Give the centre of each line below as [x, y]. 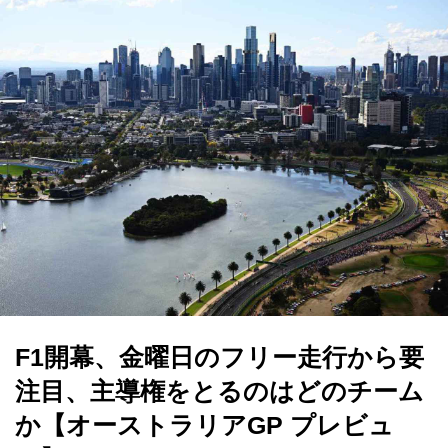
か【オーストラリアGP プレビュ [204, 425]
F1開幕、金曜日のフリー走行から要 [219, 357]
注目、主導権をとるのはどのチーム [219, 391]
